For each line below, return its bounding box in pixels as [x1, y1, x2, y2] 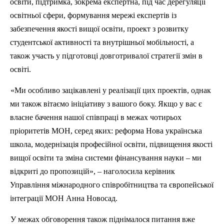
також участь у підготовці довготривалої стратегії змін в [10, 51, 202, 60]
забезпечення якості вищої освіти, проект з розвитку [10, 24, 188, 33]
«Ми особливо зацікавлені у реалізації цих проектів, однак [10, 86, 211, 94]
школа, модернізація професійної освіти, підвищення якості [10, 140, 212, 148]
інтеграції [10, 194, 45, 202]
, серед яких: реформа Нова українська [70, 126, 202, 135]
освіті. [10, 65, 31, 73]
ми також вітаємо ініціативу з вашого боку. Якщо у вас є [10, 99, 202, 108]
